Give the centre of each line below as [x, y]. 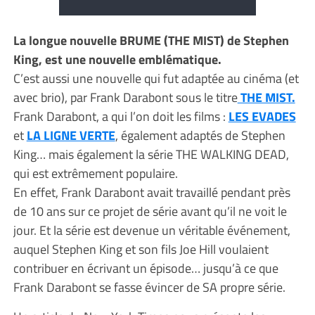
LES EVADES [262, 116]
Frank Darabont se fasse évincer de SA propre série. [149, 287]
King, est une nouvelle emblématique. [117, 59]
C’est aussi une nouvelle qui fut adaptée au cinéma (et [156, 78]
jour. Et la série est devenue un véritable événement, [152, 230]
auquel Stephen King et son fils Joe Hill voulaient [141, 249]
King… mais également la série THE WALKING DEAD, [151, 154]
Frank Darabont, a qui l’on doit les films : [121, 116]
